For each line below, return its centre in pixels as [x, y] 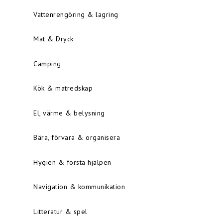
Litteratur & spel [60, 211]
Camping [47, 63]
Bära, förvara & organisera [77, 138]
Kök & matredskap [63, 88]
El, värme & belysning [69, 113]
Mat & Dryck [54, 39]
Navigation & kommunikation [79, 187]
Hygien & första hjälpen [72, 162]
